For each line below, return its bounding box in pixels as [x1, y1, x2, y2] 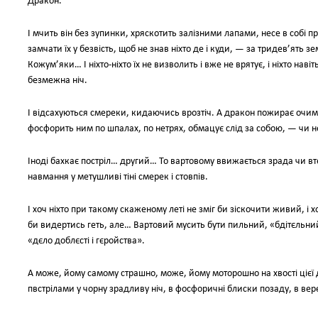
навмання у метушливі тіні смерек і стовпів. [28, 172, 208, 182]
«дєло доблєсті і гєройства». [28, 236, 145, 246]
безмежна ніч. [28, 75, 87, 86]
